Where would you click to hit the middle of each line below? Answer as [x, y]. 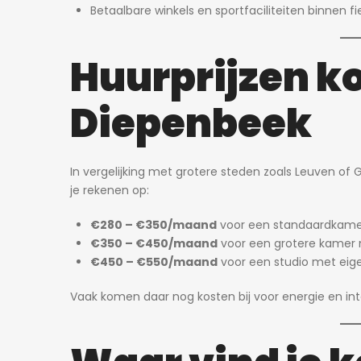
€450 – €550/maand [154, 262]
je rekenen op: [110, 190]
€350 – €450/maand [154, 243]
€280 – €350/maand [154, 225]
